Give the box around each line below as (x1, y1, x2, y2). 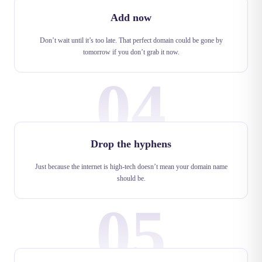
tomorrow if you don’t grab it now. (82, 48, 180, 56)
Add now (111, 12, 151, 23)
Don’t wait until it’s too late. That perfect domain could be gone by (39, 36, 223, 44)
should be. (116, 174, 146, 182)
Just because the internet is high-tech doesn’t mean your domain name (35, 163, 227, 171)
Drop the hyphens (91, 138, 171, 150)
